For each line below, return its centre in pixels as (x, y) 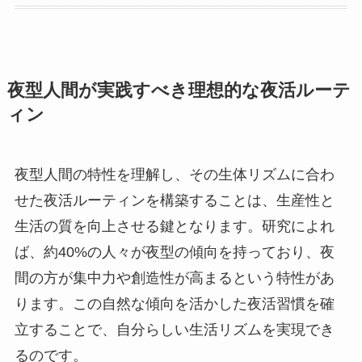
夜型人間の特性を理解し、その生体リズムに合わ (174, 174)
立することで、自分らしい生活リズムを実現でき (174, 329)
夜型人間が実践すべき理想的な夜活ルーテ (179, 90)
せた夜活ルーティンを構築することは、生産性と (174, 200)
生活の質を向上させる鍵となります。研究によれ (174, 226)
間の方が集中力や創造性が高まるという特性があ (174, 278)
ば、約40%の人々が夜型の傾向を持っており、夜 (174, 252)
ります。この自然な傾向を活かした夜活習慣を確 (174, 303)
